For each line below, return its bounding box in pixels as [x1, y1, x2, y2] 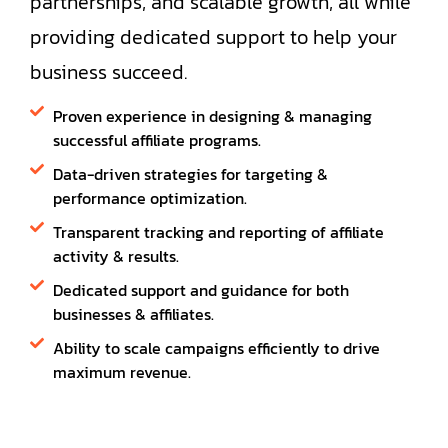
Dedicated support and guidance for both [52, 278, 349, 303]
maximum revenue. [52, 360, 191, 385]
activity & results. [52, 244, 179, 269]
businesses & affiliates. [52, 302, 214, 327]
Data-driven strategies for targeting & [52, 162, 328, 187]
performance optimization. [52, 186, 247, 211]
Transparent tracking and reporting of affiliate [52, 220, 384, 245]
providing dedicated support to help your [30, 21, 397, 52]
